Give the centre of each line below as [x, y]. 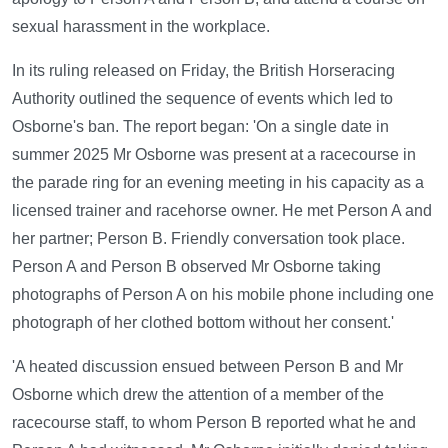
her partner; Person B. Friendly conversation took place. [208, 239]
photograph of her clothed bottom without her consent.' [203, 323]
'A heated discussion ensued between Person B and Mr [207, 367]
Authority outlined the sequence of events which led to [202, 99]
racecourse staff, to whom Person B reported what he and [214, 423]
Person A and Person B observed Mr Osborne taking [196, 267]
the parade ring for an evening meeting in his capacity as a [218, 183]
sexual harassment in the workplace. [141, 27]
